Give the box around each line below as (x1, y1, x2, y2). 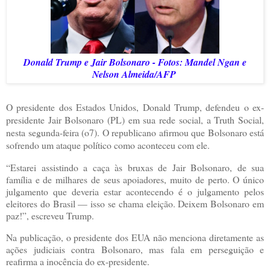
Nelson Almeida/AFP (92, 67, 176, 81)
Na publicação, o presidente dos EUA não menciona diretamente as (6, 230, 264, 243)
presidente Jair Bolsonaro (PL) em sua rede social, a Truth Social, (6, 113, 264, 127)
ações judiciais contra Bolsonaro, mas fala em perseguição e (6, 242, 264, 256)
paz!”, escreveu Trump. (6, 209, 94, 222)
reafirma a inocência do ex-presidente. (6, 254, 149, 268)
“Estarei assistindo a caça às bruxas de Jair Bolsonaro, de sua (6, 161, 264, 174)
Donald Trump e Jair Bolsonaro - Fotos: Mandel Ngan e (24, 55, 246, 69)
